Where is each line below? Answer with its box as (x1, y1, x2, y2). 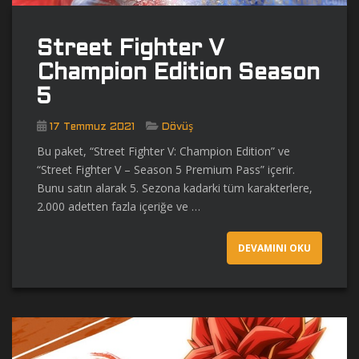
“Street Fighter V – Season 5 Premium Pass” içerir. (37, 161, 295, 177)
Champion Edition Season (37, 63, 320, 84)
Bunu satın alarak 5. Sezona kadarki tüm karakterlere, (37, 179, 313, 196)
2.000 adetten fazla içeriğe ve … (37, 198, 200, 214)
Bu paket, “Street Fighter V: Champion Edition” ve (37, 143, 290, 159)
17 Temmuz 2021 (50, 122, 135, 132)
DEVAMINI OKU (238, 240, 311, 255)
